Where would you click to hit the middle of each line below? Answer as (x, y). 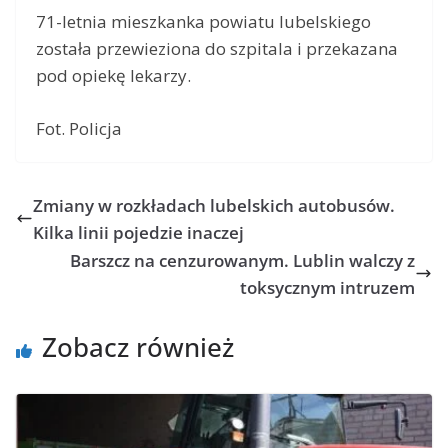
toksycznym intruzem (327, 287)
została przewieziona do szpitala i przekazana (217, 49)
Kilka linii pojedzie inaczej (138, 232)
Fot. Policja (79, 128)
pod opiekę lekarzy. (113, 76)
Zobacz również (138, 346)
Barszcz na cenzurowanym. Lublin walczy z (242, 260)
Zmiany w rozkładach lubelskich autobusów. (214, 205)
